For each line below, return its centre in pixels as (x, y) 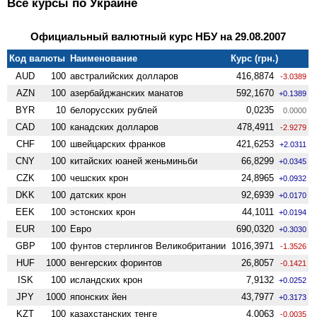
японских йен (99, 296)
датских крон (98, 195)
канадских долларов (115, 127)
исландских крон (106, 279)
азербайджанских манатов (127, 93)
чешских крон (99, 178)
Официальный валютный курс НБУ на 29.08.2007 (158, 36)
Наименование (104, 58)
